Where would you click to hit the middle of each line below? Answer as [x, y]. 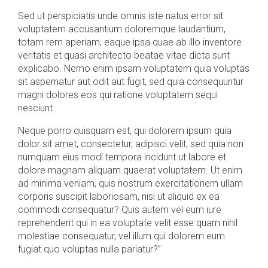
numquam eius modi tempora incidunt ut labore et [122, 157]
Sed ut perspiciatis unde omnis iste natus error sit [121, 16]
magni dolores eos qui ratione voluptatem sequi [118, 95]
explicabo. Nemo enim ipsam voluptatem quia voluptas [134, 68]
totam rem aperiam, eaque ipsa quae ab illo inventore [130, 42]
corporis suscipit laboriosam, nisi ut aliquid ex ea [119, 197]
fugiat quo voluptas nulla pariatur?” [89, 249]
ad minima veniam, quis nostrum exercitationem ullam [130, 183]
